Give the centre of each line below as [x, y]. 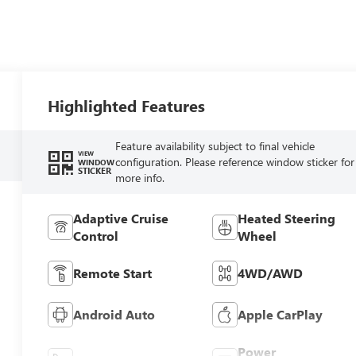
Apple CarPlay [280, 314]
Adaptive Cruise [121, 218]
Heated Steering [286, 218]
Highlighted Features [127, 105]
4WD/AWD [270, 273]
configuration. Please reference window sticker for [234, 161]
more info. [139, 177]
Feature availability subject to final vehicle [215, 145]
